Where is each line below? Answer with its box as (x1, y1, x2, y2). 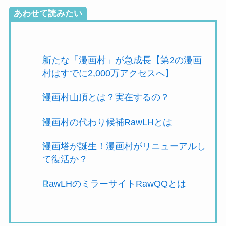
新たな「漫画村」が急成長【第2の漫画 (42, 54, 202, 65)
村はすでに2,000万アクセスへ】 (42, 68, 174, 78)
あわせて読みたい (13, 8, 82, 18)
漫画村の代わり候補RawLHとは (42, 117, 172, 127)
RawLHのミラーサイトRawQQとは (42, 179, 186, 189)
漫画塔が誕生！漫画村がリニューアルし (42, 141, 206, 151)
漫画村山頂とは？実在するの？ (42, 92, 169, 103)
